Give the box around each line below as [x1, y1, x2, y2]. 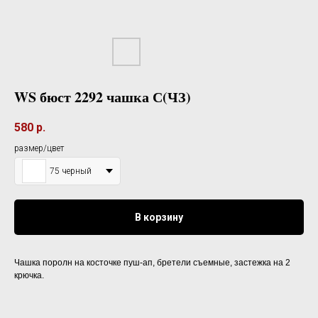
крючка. [14, 270, 44, 281]
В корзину [135, 212, 183, 224]
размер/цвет [14, 143, 64, 154]
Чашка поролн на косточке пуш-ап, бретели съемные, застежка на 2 [14, 258, 290, 268]
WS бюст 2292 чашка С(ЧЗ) [14, 87, 191, 107]
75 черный [50, 166, 92, 177]
